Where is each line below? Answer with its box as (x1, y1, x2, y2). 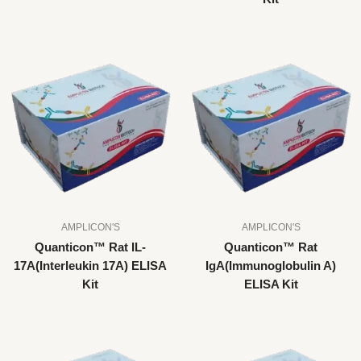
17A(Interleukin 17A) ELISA (14, 259, 167, 272)
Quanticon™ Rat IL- (35, 240, 146, 254)
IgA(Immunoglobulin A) (205, 259, 336, 272)
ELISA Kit (243, 277, 298, 291)
